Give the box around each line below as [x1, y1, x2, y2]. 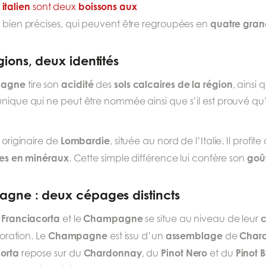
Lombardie [60, 135, 110, 147]
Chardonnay [83, 247, 142, 259]
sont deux [30, 1, 78, 13]
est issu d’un [107, 230, 166, 242]
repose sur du [18, 248, 84, 259]
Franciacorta [1, 213, 60, 225]
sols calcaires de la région [114, 78, 233, 91]
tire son [25, 79, 62, 91]
